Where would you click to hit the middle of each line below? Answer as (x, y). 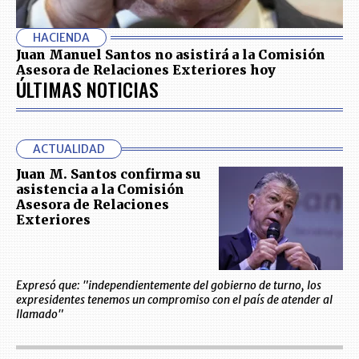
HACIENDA (61, 38)
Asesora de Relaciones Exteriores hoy (146, 70)
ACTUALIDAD (69, 149)
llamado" (40, 315)
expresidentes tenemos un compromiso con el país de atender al (174, 300)
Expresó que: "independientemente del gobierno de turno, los (169, 286)
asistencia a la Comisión (100, 189)
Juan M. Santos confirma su (108, 174)
